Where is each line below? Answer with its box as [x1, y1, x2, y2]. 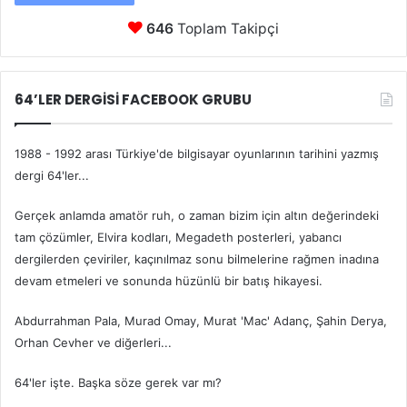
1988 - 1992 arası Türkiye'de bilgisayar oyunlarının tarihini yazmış [15, 145, 379, 161]
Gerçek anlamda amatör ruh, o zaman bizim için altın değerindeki [15, 207, 379, 223]
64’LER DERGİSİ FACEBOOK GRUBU [15, 89, 252, 109]
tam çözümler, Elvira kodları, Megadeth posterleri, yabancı [15, 229, 342, 244]
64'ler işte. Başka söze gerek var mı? [15, 374, 222, 390]
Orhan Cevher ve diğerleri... [15, 334, 172, 350]
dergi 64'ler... [15, 167, 89, 183]
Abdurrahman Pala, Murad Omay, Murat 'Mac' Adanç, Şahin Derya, [15, 313, 387, 328]
